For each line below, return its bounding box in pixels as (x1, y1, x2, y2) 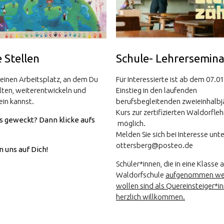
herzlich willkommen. (116, 192, 185, 201)
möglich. (116, 118, 145, 127)
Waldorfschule (116, 170, 165, 179)
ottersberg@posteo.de (116, 140, 193, 149)
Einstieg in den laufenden (116, 85, 197, 94)
